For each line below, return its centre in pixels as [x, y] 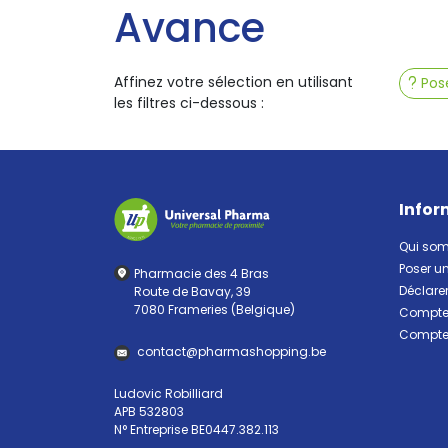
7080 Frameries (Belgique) [214, 310]
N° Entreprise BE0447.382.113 [196, 430]
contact [161, 352]
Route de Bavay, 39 [192, 292]
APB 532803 [149, 412]
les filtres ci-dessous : [189, 103]
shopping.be [287, 352]
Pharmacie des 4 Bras [201, 274]
